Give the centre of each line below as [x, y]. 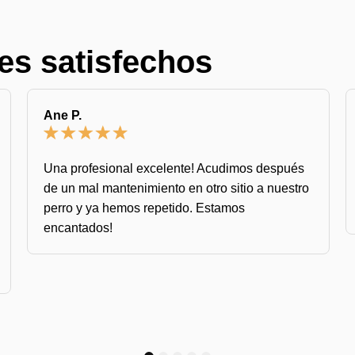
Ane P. [63, 115]
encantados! [78, 227]
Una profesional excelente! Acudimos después [174, 168]
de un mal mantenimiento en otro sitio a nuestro [176, 188]
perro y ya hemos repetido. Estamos [144, 208]
